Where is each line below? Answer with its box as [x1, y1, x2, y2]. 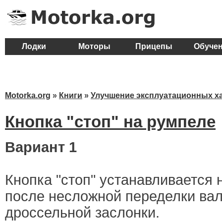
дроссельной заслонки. [5, 205, 160, 221]
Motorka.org [5, 91, 51, 100]
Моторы [78, 42, 111, 51]
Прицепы [135, 42, 172, 51]
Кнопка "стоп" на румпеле [5, 112, 216, 131]
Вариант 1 [5, 139, 77, 156]
